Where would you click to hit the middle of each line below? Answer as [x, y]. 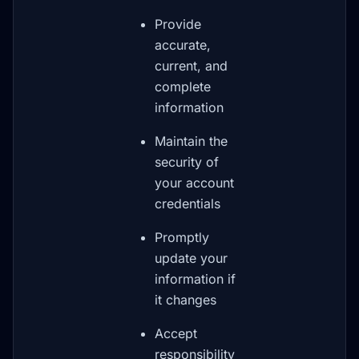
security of [187, 162]
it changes [186, 300]
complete [183, 87]
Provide [178, 24]
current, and [191, 66]
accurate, [183, 45]
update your [191, 258]
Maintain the [191, 141]
